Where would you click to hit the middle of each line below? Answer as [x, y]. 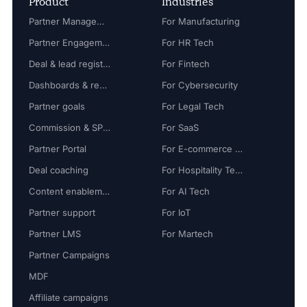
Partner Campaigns [69, 255]
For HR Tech [188, 42]
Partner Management [100, 21]
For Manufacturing [201, 21]
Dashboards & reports [103, 85]
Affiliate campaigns [68, 297]
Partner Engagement [106, 42]
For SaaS [180, 127]
